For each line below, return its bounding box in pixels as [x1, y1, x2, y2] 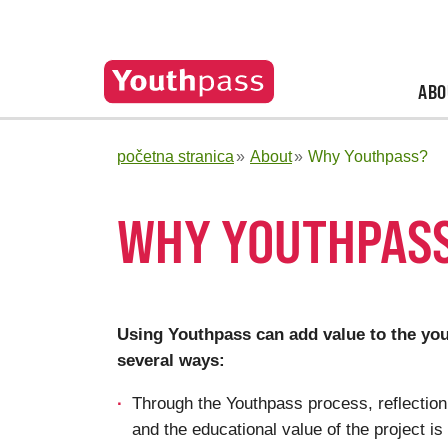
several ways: [117, 350, 225, 370]
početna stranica [117, 148, 234, 165]
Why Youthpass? [308, 148, 428, 165]
